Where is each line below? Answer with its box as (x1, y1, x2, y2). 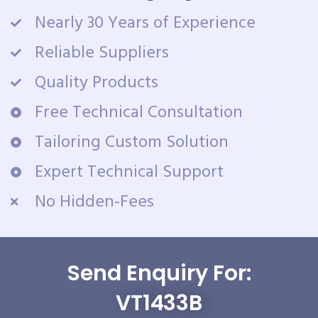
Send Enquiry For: (67, 258, 251, 288)
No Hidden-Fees (34, 188, 154, 216)
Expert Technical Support (34, 158, 224, 186)
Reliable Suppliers (34, 39, 169, 67)
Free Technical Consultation (34, 99, 243, 126)
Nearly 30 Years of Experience (34, 9, 256, 37)
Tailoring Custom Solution (34, 128, 229, 156)
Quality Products (34, 69, 158, 97)
